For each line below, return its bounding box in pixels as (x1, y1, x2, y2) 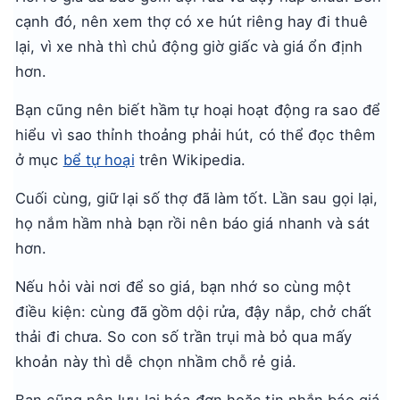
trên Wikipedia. (134, 151, 246, 169)
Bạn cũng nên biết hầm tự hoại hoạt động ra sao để (15, 101, 380, 119)
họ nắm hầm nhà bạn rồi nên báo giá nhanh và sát (15, 214, 370, 232)
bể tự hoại (62, 151, 135, 169)
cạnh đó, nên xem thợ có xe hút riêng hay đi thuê (15, 12, 368, 30)
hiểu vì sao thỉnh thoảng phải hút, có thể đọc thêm (15, 126, 376, 144)
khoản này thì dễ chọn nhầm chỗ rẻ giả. (15, 353, 296, 371)
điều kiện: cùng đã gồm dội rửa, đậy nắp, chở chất (15, 303, 371, 321)
